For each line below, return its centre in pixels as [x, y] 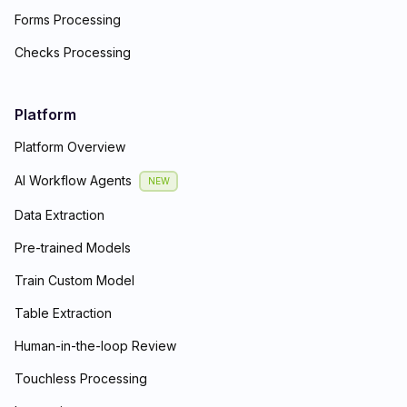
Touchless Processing [81, 378]
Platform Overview [70, 146]
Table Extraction [63, 313]
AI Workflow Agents [73, 181]
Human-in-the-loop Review [95, 345]
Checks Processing [73, 52]
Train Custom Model [74, 280]
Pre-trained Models [73, 247]
